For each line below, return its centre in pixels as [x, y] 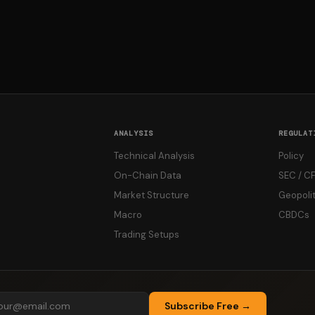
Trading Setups [147, 234]
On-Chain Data [148, 175]
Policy [291, 156]
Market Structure [152, 195]
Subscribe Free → [208, 306]
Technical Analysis [154, 156]
